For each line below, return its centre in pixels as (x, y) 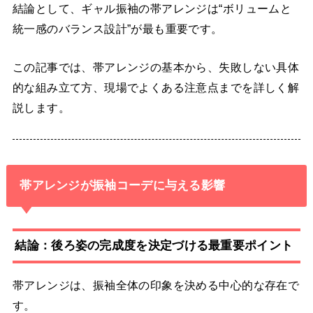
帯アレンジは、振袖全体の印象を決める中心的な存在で (156, 285)
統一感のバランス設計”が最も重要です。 (117, 28)
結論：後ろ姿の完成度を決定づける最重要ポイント (154, 246)
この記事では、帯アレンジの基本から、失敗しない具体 (156, 67)
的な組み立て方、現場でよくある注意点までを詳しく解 (156, 87)
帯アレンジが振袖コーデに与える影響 (123, 185)
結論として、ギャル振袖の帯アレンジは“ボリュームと (152, 8)
